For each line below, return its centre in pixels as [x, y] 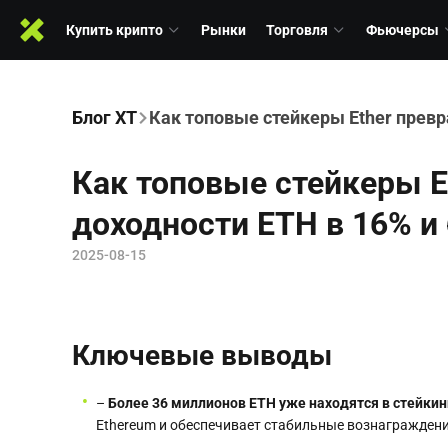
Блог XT [104, 117]
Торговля [297, 30]
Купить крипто [114, 30]
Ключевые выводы [202, 355]
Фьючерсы [402, 30]
